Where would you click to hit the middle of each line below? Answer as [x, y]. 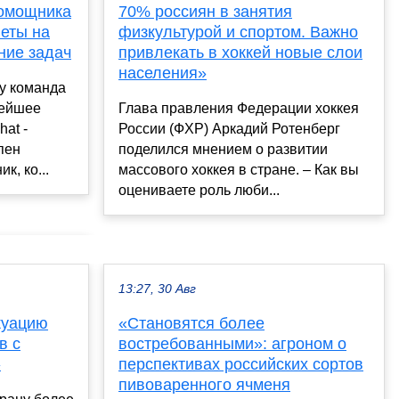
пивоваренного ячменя [204, 385]
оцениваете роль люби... [199, 191]
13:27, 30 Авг [157, 289]
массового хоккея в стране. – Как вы [239, 170]
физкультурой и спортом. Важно [238, 33]
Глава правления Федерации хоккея [239, 109]
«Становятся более [191, 324]
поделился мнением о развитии [223, 150]
